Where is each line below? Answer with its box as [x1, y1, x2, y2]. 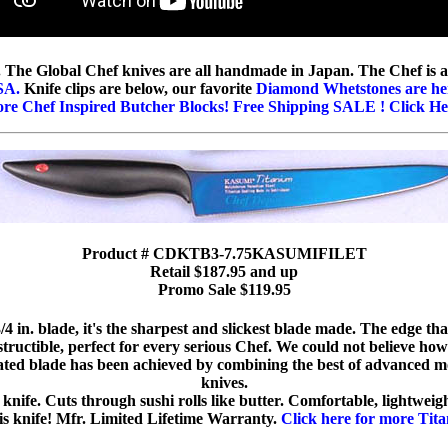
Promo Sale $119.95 [157, 280, 291, 298]
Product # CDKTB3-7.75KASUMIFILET [81, 244, 367, 262]
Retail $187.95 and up [150, 262, 298, 280]
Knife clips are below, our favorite [19, 80, 256, 98]
